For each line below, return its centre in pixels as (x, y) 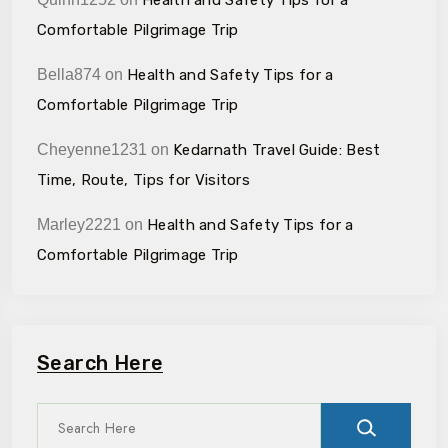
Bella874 (69, 74)
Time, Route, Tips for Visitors (144, 179)
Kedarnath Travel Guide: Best (277, 149)
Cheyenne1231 (92, 149)
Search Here (100, 362)
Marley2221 (79, 224)
